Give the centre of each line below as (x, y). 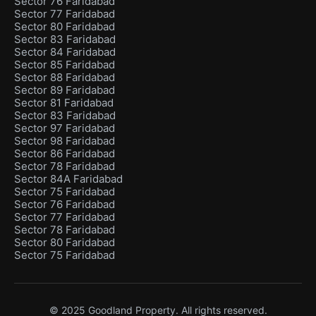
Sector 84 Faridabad (65, 52)
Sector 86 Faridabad (65, 154)
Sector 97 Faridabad (65, 128)
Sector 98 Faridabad (65, 141)
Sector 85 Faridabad (65, 65)
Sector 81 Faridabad (64, 103)
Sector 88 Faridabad (65, 78)
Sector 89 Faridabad (65, 90)
